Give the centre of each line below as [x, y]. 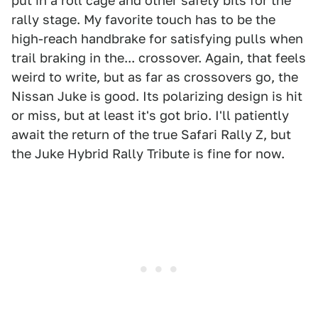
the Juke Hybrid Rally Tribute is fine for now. [148, 154]
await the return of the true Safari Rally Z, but [151, 135]
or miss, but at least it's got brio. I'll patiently [150, 116]
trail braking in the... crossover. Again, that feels [159, 58]
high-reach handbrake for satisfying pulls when [157, 39]
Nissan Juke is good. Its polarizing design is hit [157, 97]
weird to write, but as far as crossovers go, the [155, 77]
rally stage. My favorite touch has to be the [143, 20]
